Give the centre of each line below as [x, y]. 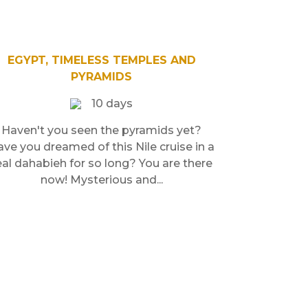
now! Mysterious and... [101, 179]
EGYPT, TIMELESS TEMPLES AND [101, 60]
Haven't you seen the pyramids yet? [102, 130]
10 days [112, 103]
